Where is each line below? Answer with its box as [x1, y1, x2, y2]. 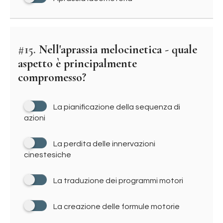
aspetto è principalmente [18, 56, 137, 71]
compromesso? [18, 70, 86, 85]
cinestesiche [24, 151, 71, 159]
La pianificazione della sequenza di [53, 103, 180, 111]
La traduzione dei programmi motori [53, 177, 183, 185]
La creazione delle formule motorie [53, 203, 180, 211]
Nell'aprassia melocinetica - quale [36, 42, 197, 57]
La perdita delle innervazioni [53, 140, 155, 148]
